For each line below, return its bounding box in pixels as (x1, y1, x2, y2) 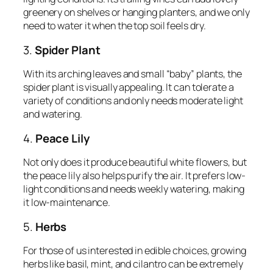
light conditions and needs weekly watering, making (23, 182, 244, 196)
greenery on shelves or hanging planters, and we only (23, 5, 250, 19)
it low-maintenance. (23, 196, 111, 210)
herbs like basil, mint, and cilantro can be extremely (23, 257, 243, 271)
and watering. (23, 107, 82, 121)
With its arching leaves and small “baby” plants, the (23, 67, 242, 81)
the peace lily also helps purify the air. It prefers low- (23, 169, 246, 183)
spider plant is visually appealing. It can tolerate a (23, 80, 234, 94)
